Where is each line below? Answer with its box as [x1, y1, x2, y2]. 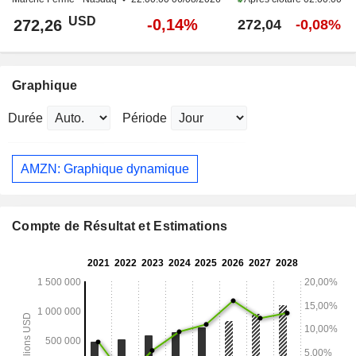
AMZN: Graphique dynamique [21, 161, 189, 176]
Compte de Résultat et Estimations [12, 219, 228, 234]
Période [122, 111, 167, 126]
